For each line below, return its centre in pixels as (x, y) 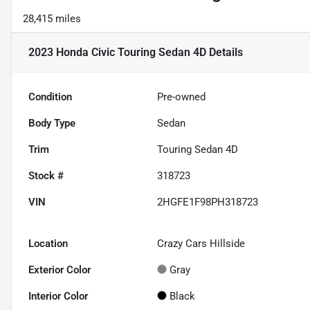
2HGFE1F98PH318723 (208, 202)
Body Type (52, 124)
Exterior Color (60, 270)
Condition (50, 97)
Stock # (46, 176)
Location (48, 244)
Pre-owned (182, 97)
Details (225, 53)
